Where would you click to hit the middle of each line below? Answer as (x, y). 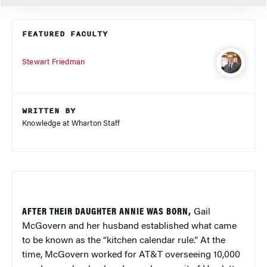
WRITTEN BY (49, 111)
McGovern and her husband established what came (129, 227)
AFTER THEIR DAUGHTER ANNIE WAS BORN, (107, 212)
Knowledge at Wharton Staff (71, 124)
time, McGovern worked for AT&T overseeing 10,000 (131, 255)
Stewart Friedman (54, 62)
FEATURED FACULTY (65, 34)
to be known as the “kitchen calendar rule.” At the (124, 241)
